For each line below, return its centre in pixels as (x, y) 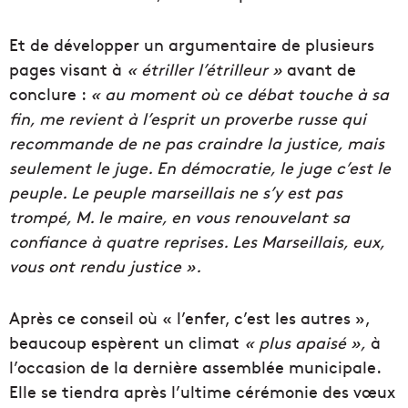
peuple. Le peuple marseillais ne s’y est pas (176, 192)
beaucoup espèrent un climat (127, 342)
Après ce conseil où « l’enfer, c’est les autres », (189, 318)
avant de (319, 69)
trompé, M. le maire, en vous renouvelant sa (179, 217)
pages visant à (68, 69)
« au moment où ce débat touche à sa (240, 94)
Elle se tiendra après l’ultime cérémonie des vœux (202, 392)
